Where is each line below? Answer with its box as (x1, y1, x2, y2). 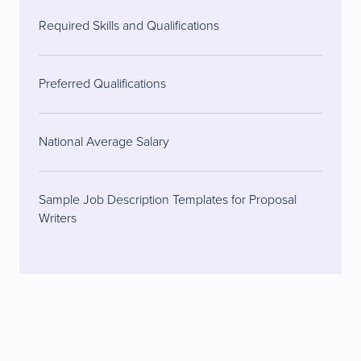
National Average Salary (39, 134, 169, 151)
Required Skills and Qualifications (39, 18, 219, 35)
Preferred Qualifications (39, 76, 166, 93)
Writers (39, 210, 77, 227)
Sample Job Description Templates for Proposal (39, 192, 297, 209)
